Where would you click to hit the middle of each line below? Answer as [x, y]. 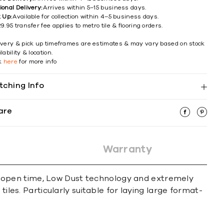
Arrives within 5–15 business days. [95, 7]
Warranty [127, 149]
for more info [37, 61]
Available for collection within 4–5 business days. [86, 16]
